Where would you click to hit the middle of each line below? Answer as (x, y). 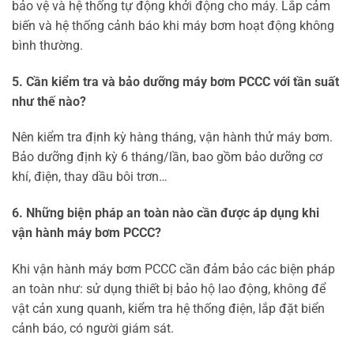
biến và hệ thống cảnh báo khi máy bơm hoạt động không (173, 25)
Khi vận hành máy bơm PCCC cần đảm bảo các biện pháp (173, 269)
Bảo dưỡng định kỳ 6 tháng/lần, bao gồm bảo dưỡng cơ (167, 157)
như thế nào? (49, 101)
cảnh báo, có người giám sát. (93, 328)
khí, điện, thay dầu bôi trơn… (90, 177)
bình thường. (47, 45)
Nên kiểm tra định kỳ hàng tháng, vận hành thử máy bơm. (172, 137)
